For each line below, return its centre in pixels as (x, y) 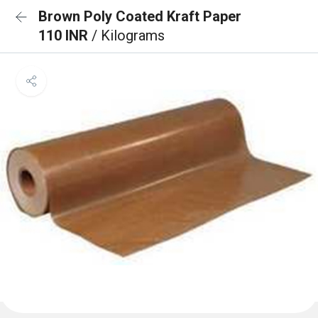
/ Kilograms (128, 35)
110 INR (65, 35)
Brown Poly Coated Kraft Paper (140, 16)
